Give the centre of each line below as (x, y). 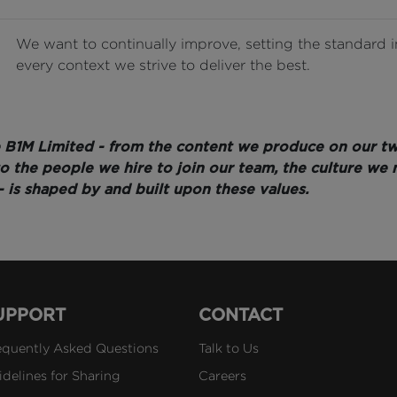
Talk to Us (228, 348)
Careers (222, 375)
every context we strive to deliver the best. (163, 65)
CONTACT (240, 315)
